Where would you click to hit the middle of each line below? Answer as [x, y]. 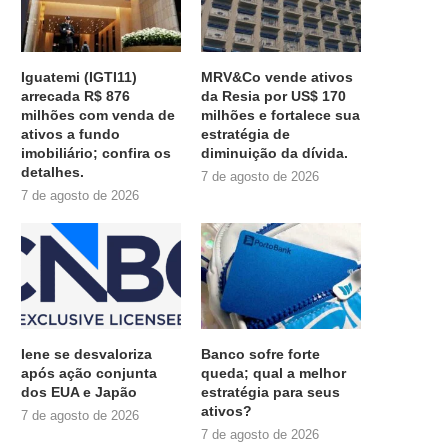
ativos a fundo [70, 133]
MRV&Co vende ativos [277, 76]
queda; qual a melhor [274, 373]
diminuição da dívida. [275, 152]
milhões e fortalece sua [281, 114]
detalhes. [52, 171]
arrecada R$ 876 [75, 95]
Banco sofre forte [261, 354]
